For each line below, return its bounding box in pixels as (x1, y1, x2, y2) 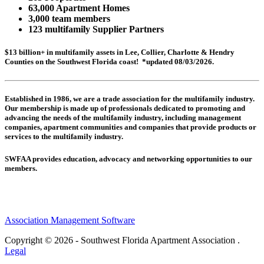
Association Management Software (5, 215, 135, 226)
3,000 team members (28, 14, 110, 24)
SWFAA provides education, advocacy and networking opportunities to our (5, 154, 252, 163)
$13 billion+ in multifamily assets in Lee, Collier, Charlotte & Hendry (5, 48, 235, 57)
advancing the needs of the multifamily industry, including (5, 113, 198, 122)
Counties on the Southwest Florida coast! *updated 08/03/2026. (5, 57, 214, 67)
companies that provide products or (138, 122, 256, 131)
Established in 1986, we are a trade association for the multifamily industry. (5, 94, 255, 103)
